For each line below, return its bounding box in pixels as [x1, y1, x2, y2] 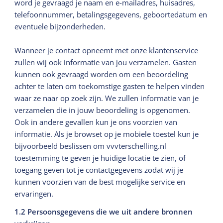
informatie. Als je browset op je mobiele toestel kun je [14, 128, 199, 139]
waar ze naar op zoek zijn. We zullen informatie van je [14, 93, 199, 103]
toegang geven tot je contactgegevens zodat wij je [14, 164, 184, 175]
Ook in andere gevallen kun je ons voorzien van [14, 116, 178, 127]
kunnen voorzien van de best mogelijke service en [14, 176, 186, 187]
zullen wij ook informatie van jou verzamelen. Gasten [14, 57, 197, 67]
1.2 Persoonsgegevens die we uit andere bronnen [14, 206, 193, 217]
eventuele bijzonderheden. [14, 21, 106, 31]
